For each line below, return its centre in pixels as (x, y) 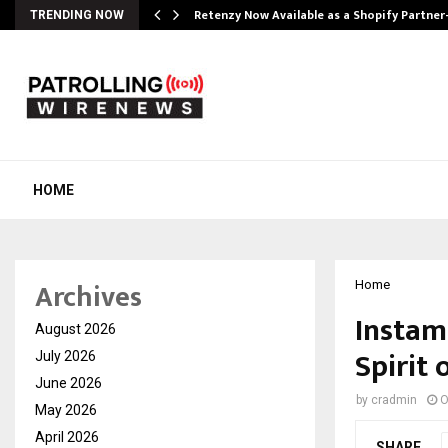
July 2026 (65, 356)
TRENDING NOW (77, 15)
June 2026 (68, 383)
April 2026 (67, 437)
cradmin (394, 400)
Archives (88, 297)
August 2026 (75, 329)
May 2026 (66, 410)
